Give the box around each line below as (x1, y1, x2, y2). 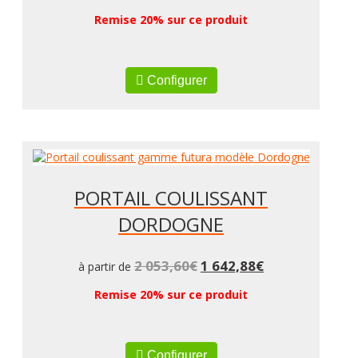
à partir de (78, 258, 134, 274)
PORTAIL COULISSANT (74, 184, 268, 211)
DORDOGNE (118, 210, 224, 237)
